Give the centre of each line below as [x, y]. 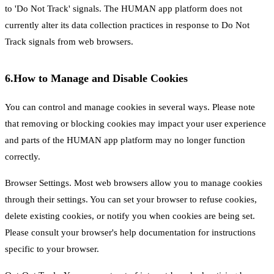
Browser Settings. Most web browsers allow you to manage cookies [134, 183]
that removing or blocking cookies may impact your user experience [135, 124]
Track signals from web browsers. [69, 42]
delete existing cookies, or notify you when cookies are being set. [130, 216]
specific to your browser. [52, 249]
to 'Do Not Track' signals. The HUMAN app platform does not [124, 9]
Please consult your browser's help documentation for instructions [130, 232]
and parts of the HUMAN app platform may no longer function [125, 140]
